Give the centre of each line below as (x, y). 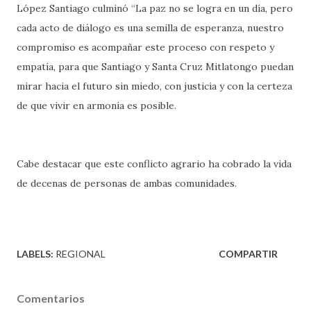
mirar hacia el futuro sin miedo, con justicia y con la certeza (154, 86)
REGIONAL (81, 253)
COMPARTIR (248, 253)
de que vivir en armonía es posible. (96, 105)
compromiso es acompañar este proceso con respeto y (145, 47)
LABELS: (35, 253)
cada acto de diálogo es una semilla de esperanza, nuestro (150, 27)
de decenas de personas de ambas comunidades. (127, 183)
